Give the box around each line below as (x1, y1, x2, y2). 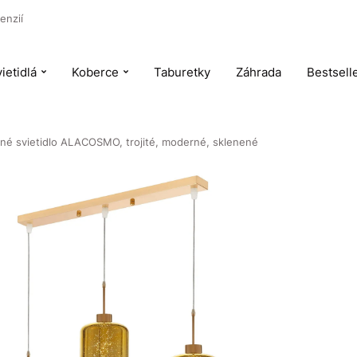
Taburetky (153, 64, 210, 80)
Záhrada (235, 64, 281, 80)
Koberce (71, 64, 119, 80)
